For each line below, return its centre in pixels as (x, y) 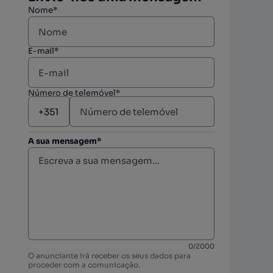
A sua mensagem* (65, 141)
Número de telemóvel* (74, 93)
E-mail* (44, 51)
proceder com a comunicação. (84, 265)
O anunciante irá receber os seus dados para (110, 256)
